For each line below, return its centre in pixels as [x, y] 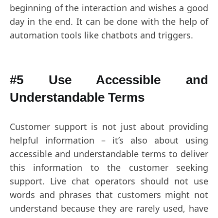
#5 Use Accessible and [109, 80]
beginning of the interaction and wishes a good [109, 8]
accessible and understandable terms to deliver [109, 154]
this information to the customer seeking [109, 167]
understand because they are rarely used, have [109, 208]
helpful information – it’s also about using [109, 140]
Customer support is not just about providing [109, 127]
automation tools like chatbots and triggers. [101, 35]
